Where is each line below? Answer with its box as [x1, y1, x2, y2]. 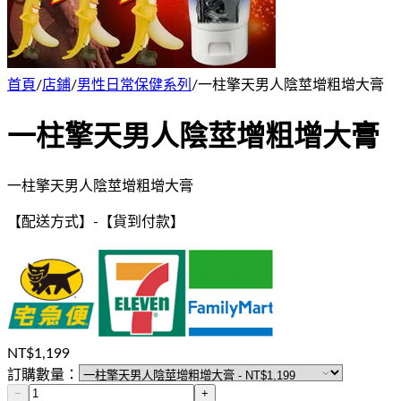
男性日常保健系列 [77, 77, 192, 92]
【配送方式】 [7, 214, 93, 229]
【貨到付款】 [98, 214, 184, 229]
